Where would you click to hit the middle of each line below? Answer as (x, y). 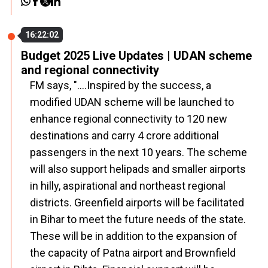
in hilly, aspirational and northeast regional (128, 186)
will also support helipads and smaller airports (138, 169)
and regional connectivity (90, 70)
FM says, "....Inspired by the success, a (121, 85)
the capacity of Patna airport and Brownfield (133, 253)
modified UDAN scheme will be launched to (132, 102)
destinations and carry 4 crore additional (124, 135)
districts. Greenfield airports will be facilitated (137, 202)
